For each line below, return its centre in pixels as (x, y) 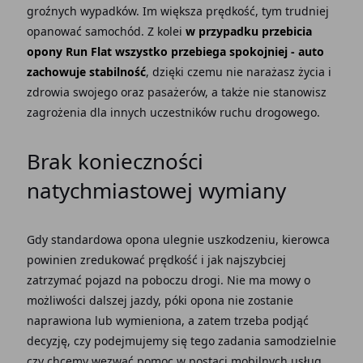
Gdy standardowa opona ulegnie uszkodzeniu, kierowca (178, 239)
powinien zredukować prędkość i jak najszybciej (156, 259)
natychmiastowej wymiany (156, 190)
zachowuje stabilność (86, 71)
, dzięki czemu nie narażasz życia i (238, 71)
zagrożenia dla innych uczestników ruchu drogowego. (173, 112)
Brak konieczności (115, 161)
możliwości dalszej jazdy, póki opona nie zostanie (160, 300)
